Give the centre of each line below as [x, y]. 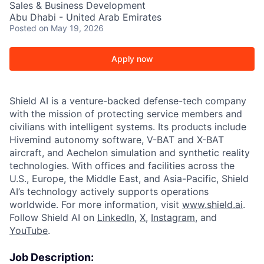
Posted [23, 28]
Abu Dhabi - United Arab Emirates [85, 17]
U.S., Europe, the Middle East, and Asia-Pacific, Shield [129, 179]
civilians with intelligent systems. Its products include [128, 127]
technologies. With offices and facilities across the [122, 166]
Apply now [132, 59]
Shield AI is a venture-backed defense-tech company [128, 101]
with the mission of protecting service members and [126, 114]
